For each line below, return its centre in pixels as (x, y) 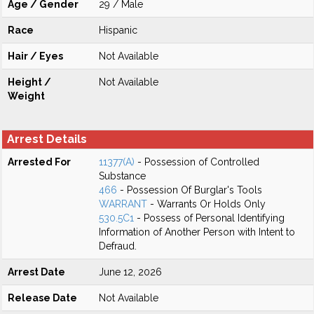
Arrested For (39, 162)
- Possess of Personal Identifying (209, 218)
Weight (26, 96)
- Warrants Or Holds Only (206, 204)
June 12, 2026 (130, 272)
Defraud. (118, 246)
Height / (29, 82)
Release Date (42, 298)
